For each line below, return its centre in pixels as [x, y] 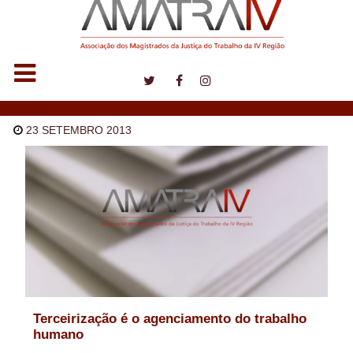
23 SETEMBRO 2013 [79, 130]
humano [58, 335]
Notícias [25, 108]
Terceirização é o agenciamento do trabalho [169, 319]
